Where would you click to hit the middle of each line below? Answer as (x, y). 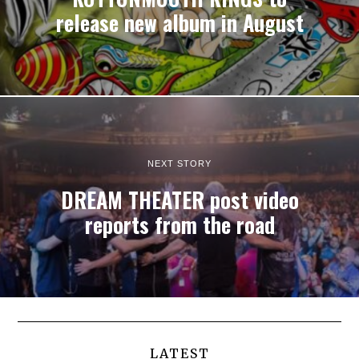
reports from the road (179, 224)
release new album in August (179, 22)
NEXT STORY (179, 163)
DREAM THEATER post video (179, 200)
